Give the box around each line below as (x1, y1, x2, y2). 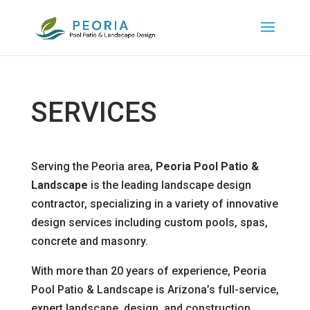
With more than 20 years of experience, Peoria (30, 264, 266, 277)
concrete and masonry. (30, 235, 148, 248)
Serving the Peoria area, (30, 160, 156, 173)
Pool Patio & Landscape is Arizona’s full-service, (30, 283, 279, 296)
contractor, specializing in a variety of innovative (30, 197, 278, 210)
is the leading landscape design (87, 179, 251, 192)
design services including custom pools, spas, (30, 216, 268, 229)
